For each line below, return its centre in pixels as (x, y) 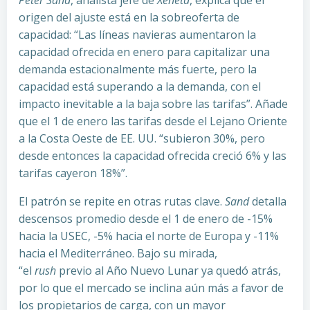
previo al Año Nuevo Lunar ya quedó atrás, (168, 271)
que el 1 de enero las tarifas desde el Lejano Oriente (153, 121)
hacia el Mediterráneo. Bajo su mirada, (118, 253)
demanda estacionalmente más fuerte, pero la (138, 69)
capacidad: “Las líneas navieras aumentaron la (137, 35)
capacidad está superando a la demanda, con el (140, 86)
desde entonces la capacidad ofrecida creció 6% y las (153, 156)
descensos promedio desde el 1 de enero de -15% (146, 219)
